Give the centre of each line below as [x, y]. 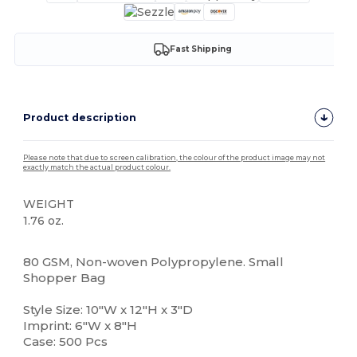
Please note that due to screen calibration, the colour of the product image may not [175, 157]
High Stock [51, 246]
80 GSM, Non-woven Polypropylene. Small [154, 261]
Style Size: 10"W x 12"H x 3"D [108, 309]
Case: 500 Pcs [66, 341]
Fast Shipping [200, 49]
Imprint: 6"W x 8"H [80, 325]
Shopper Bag [65, 277]
